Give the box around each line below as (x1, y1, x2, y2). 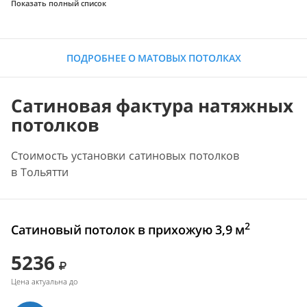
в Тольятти (11, 164, 69, 180)
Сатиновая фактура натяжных (11, 93, 293, 119)
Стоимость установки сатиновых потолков (11, 148, 239, 164)
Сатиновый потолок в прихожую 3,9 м (11, 221, 245, 238)
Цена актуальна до (11, 276, 77, 287)
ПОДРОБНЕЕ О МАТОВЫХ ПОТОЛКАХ (66, 51, 241, 65)
